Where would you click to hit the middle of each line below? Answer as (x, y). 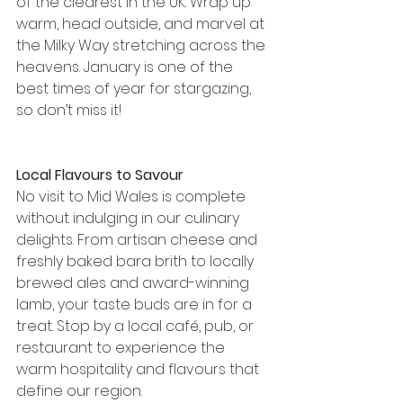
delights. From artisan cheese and (139, 239)
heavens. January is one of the (126, 67)
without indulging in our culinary (130, 218)
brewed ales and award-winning (134, 282)
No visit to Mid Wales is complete (133, 196)
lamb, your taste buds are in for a (136, 304)
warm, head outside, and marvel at (142, 23)
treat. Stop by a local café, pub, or (137, 326)
